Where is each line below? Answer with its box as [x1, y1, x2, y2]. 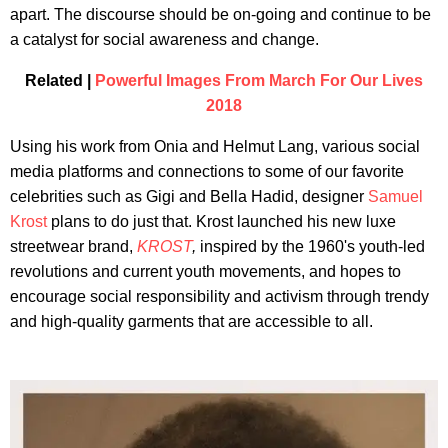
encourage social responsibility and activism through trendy [10, 287, 429, 305]
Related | [25, 71, 95, 89]
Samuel [368, 187, 423, 205]
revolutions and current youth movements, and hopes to [10, 262, 401, 280]
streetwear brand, [10, 237, 137, 255]
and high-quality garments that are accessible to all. [10, 312, 373, 330]
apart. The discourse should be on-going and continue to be [10, 5, 431, 23]
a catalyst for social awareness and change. [10, 30, 319, 48]
